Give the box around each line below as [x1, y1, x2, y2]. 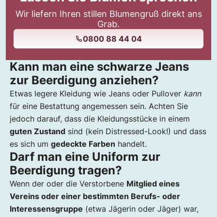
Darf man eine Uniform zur [10, 150, 160, 164]
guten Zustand [10, 126, 65, 137]
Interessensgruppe [10, 204, 83, 214]
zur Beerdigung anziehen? [10, 73, 159, 88]
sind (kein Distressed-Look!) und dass [65, 126, 206, 137]
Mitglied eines [126, 179, 180, 189]
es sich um [10, 139, 51, 149]
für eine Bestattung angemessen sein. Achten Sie [10, 101, 188, 111]
